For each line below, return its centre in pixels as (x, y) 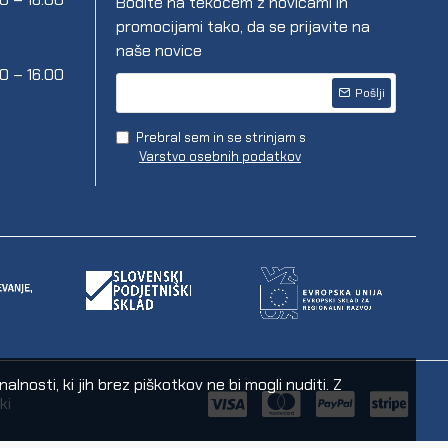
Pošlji (370, 93)
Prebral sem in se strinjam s (221, 138)
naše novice (159, 51)
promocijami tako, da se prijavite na (243, 27)
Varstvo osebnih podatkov (220, 157)
